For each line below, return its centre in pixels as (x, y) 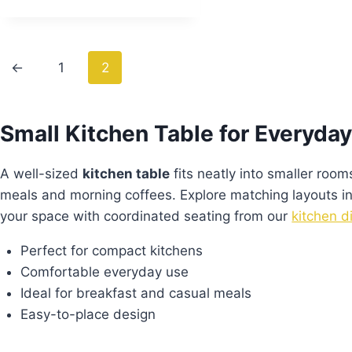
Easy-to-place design (88, 315)
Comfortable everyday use (104, 272)
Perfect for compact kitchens (111, 251)
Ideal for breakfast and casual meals (136, 293)
